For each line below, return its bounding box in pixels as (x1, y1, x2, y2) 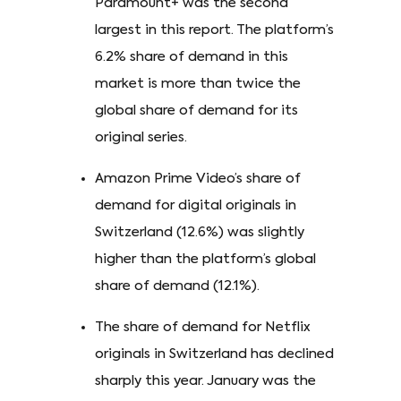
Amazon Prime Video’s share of (95, 171, 301, 185)
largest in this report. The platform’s (95, 22, 334, 37)
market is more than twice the (95, 76, 301, 90)
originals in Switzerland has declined (95, 346, 334, 361)
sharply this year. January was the (95, 373, 316, 388)
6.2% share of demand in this (95, 49, 288, 64)
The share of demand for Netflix (95, 320, 311, 334)
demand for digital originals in (95, 198, 296, 212)
